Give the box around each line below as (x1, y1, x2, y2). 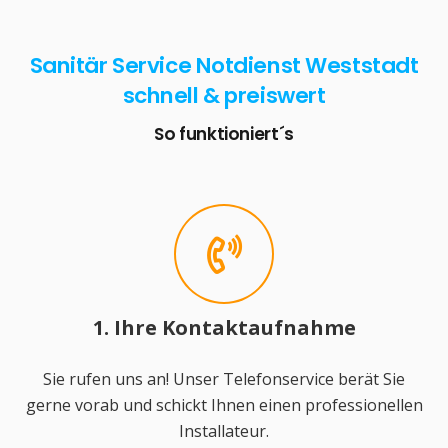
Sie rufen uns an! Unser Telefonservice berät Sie (43, 368, 405, 391)
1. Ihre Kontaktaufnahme (92, 314, 356, 342)
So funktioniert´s (153, 121, 295, 146)
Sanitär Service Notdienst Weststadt (29, 49, 419, 81)
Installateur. (179, 420, 269, 443)
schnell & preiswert (122, 79, 326, 111)
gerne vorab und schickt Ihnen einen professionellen (25, 394, 423, 417)
